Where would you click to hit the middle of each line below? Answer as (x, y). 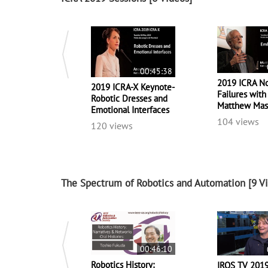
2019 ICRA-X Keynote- (133, 87)
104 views (238, 122)
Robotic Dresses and (129, 98)
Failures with (242, 95)
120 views (112, 125)
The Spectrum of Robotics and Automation (153, 183)
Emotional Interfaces (130, 109)
